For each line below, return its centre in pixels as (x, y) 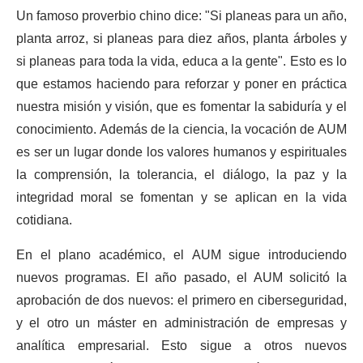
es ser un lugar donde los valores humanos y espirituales (181, 153)
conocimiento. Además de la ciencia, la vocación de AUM (181, 130)
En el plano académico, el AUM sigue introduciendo (181, 256)
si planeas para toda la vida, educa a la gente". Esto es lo (181, 62)
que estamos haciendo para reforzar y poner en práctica (181, 85)
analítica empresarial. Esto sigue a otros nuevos (181, 346)
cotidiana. (44, 221)
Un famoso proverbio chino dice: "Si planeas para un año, (181, 17)
